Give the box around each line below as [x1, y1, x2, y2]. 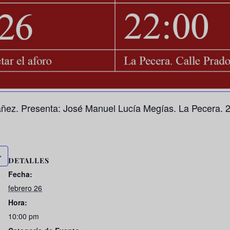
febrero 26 [8, 183, 42, 194]
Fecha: [8, 169, 32, 180]
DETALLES [8, 156, 49, 166]
